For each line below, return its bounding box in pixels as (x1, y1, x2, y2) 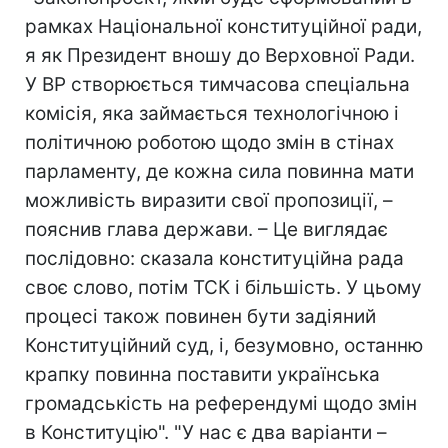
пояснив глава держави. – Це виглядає (25, 218, 388, 241)
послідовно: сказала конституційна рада (25, 247, 404, 270)
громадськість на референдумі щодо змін (25, 392, 417, 415)
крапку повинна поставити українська (25, 363, 380, 386)
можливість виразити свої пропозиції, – (25, 189, 393, 212)
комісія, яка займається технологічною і (25, 102, 399, 125)
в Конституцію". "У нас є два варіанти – (25, 421, 387, 444)
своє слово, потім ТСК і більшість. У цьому (25, 276, 422, 299)
